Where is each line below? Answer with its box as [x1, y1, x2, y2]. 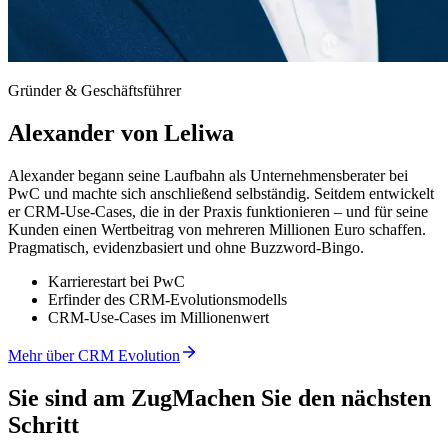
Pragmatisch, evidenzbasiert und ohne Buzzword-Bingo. [8, 238, 364, 256]
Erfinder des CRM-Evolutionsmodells [48, 290, 287, 308]
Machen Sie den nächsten [172, 384, 431, 411]
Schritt [8, 411, 79, 438]
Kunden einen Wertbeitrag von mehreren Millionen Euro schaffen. [8, 220, 426, 238]
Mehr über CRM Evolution [8, 346, 180, 364]
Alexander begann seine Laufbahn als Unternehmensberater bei [8, 166, 408, 184]
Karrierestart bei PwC [48, 272, 185, 290]
